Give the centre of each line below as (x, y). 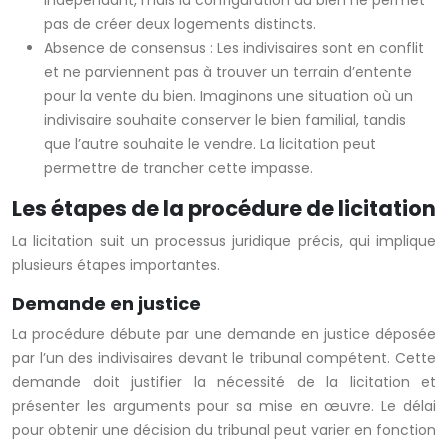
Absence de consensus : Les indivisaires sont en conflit (234, 48)
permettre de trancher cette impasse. (178, 168)
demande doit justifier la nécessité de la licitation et (224, 382)
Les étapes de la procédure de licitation (224, 209)
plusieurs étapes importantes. (116, 265)
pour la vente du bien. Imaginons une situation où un (228, 96)
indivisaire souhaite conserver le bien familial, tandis (225, 120)
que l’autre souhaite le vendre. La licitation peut (210, 144)
